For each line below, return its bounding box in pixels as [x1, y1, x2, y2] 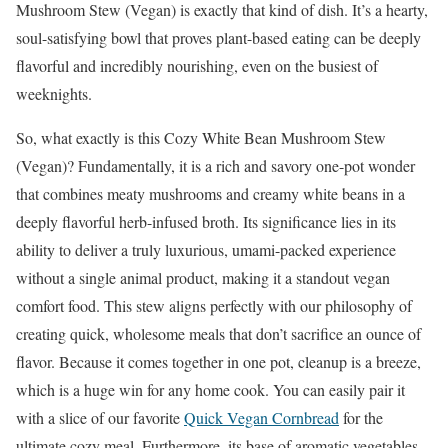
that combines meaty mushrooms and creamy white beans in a [16, 182, 405, 204]
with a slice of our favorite [16, 406, 184, 428]
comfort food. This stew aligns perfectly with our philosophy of [16, 294, 412, 316]
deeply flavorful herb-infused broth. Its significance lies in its [16, 210, 396, 232]
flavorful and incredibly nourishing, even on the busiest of [16, 54, 378, 76]
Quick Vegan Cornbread [184, 406, 339, 428]
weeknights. [16, 82, 92, 104]
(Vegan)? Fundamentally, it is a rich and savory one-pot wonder [16, 154, 415, 176]
